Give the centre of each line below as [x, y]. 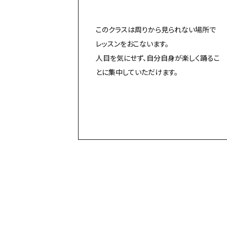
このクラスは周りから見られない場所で [156, 29]
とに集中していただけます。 [137, 72]
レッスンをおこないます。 [132, 43]
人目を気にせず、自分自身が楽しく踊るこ [158, 58]
